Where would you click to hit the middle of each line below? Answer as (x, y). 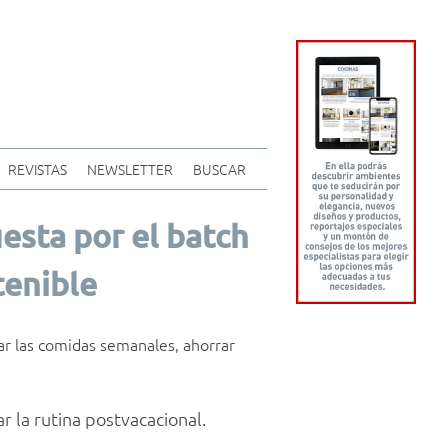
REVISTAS (37, 169)
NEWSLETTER (129, 169)
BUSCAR (219, 169)
